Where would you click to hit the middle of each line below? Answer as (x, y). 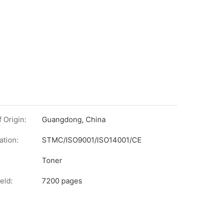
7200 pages (62, 181)
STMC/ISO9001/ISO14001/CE (92, 140)
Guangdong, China (74, 120)
